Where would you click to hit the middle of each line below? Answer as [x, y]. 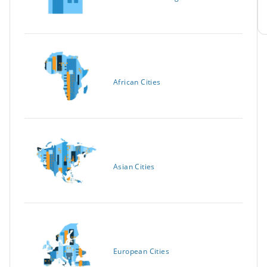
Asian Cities [134, 167]
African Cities [137, 82]
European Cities [141, 252]
